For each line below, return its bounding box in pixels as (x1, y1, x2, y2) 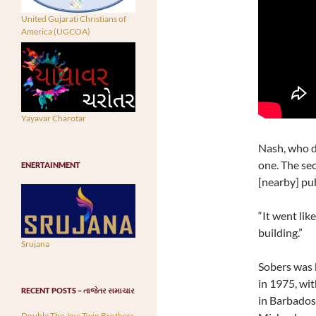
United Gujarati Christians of (21, 13, 126, 25)
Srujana (21, 238, 49, 249)
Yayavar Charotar (21, 112, 86, 123)
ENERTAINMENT (21, 159, 80, 169)
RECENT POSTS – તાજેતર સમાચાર (21, 285, 135, 295)
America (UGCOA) (21, 26, 90, 37)
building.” (257, 226, 303, 240)
